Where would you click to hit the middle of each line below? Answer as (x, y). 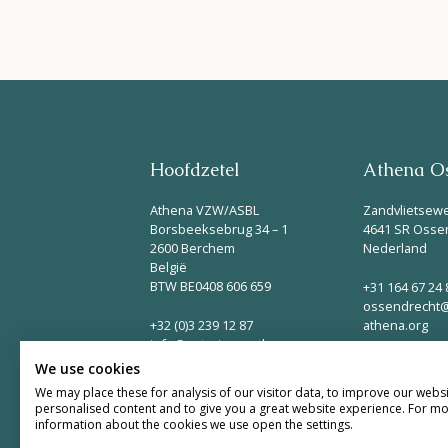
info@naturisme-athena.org (233, 344)
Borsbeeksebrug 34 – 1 (219, 229)
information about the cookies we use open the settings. (194, 424)
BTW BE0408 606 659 (210, 286)
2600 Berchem (192, 248)
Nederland (394, 248)
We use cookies (87, 368)
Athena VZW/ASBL (204, 210)
